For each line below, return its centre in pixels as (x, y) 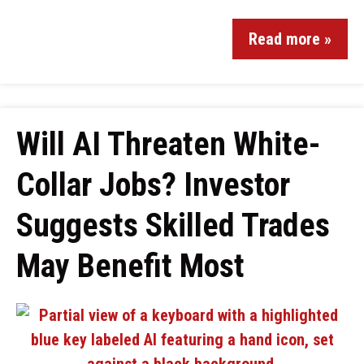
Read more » (290, 39)
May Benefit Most (130, 266)
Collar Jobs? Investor (153, 185)
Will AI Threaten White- (169, 144)
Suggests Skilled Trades (173, 225)
